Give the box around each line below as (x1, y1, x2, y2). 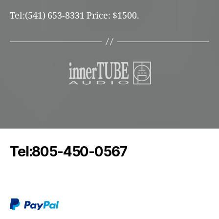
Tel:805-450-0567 (10, 143, 127, 160)
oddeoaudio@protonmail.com (10, 171, 134, 182)
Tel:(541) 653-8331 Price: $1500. (10, 10, 139, 22)
